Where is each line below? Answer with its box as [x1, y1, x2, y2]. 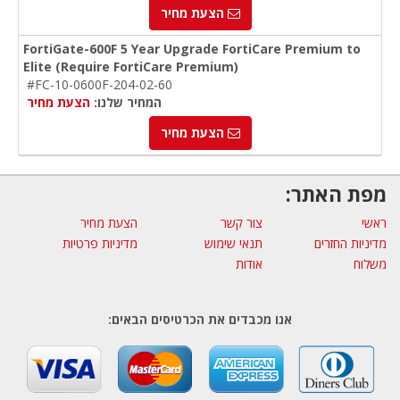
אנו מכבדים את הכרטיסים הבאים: [108, 311, 292, 329]
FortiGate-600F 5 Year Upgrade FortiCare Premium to [23, 40, 361, 58]
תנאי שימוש [204, 235, 262, 253]
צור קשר [220, 214, 262, 232]
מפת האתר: [286, 180, 387, 209]
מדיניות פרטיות [62, 235, 138, 253]
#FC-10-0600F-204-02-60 [27, 76, 172, 94]
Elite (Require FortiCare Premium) [23, 58, 238, 76]
